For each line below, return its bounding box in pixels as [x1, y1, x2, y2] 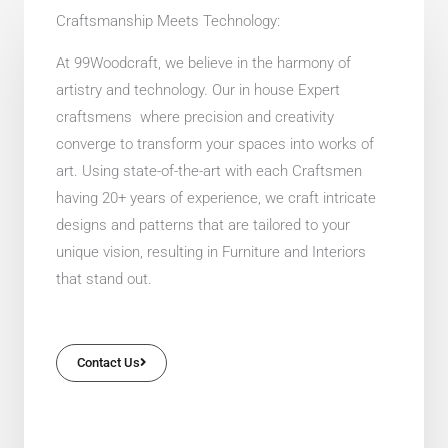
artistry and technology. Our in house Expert [56, 81, 340, 100]
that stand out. [56, 270, 152, 289]
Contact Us [77, 354, 140, 370]
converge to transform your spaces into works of [56, 135, 374, 154]
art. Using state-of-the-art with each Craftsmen [56, 162, 362, 181]
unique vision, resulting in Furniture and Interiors [56, 243, 366, 262]
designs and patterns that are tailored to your [56, 216, 350, 235]
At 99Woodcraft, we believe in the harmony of [56, 54, 351, 73]
